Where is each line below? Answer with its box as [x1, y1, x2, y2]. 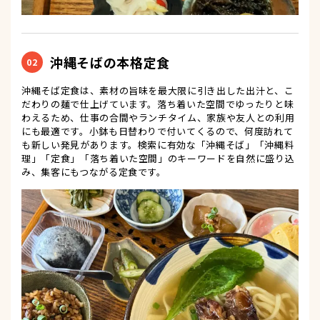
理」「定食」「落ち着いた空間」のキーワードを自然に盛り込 [21, 151, 295, 166]
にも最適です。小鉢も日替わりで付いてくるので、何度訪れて [21, 124, 294, 139]
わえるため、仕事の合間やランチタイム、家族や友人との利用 [21, 111, 295, 125]
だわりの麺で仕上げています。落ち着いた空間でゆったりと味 [21, 97, 294, 111]
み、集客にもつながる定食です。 [21, 165, 166, 179]
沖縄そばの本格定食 [50, 52, 170, 71]
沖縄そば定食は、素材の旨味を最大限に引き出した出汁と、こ [21, 84, 294, 98]
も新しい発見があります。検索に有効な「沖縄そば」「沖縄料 [21, 138, 294, 152]
